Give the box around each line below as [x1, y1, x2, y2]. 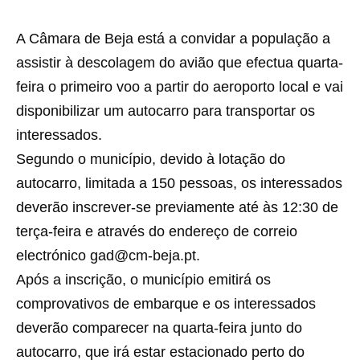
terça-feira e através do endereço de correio [16, 223, 297, 239]
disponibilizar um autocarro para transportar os [16, 103, 315, 119]
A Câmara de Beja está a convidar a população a [16, 31, 330, 47]
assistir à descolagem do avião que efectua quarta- [16, 55, 343, 71]
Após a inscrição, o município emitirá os [16, 272, 271, 288]
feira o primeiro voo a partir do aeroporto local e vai [16, 79, 343, 95]
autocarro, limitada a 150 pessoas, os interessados [16, 175, 342, 191]
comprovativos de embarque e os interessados [16, 296, 316, 312]
